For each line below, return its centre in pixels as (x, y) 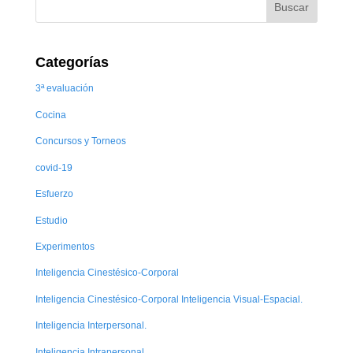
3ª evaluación (64, 88)
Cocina (50, 114)
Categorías (72, 63)
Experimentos (65, 247)
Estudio (51, 220)
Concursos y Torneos (80, 141)
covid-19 (54, 167)
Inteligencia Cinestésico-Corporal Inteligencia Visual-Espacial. (169, 299)
